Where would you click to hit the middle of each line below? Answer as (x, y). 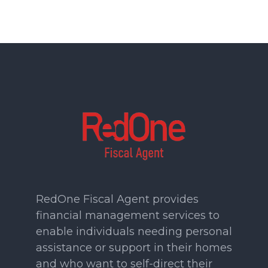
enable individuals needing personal (134, 231)
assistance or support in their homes (134, 247)
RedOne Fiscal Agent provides (117, 199)
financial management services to (128, 215)
